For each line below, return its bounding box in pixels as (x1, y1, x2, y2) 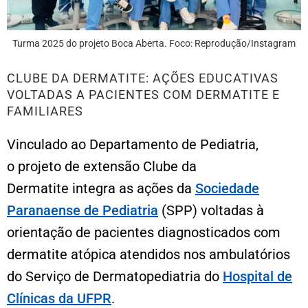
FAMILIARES (7, 103, 83, 118)
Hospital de (223, 267, 292, 285)
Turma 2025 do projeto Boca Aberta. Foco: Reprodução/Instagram (12, 37, 296, 49)
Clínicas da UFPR (7, 289, 111, 307)
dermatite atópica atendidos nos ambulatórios (7, 245, 290, 263)
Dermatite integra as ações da (7, 179, 195, 197)
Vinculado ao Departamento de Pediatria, (7, 135, 258, 153)
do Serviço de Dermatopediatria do (7, 267, 223, 285)
